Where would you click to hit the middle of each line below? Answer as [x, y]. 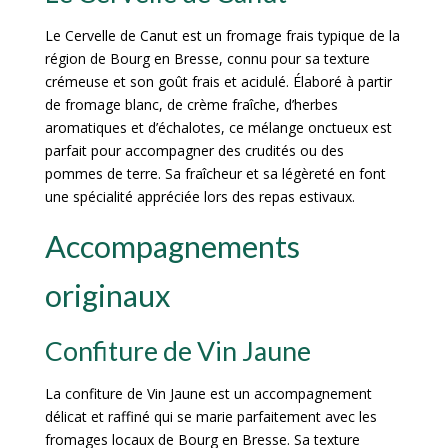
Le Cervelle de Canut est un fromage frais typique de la [222, 36]
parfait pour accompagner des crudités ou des [194, 151]
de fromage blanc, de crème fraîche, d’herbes [191, 105]
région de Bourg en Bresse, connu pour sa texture [207, 59]
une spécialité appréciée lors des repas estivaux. [199, 197]
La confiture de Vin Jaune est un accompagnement [208, 394]
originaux [107, 296]
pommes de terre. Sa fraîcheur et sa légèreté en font [215, 174]
